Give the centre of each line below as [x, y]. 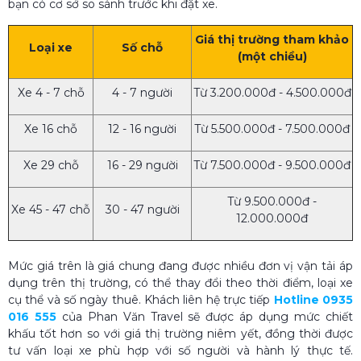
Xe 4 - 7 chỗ [51, 92]
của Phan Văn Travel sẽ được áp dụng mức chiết [205, 316]
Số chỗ [142, 47]
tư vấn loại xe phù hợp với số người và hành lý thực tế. [180, 350]
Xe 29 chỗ [51, 165]
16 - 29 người [142, 165]
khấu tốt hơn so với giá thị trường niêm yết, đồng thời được [180, 333]
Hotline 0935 [313, 299]
